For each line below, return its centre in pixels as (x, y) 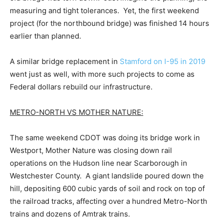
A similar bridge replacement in (65, 62)
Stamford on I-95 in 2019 (163, 62)
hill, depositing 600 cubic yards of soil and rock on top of (107, 189)
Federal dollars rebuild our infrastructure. (81, 87)
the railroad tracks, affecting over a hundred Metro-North (109, 201)
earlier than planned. (45, 36)
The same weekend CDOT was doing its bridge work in (105, 138)
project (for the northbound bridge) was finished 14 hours (109, 23)
